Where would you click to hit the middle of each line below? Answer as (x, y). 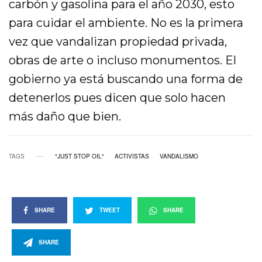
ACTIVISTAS (132, 156)
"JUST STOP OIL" (80, 156)
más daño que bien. (65, 117)
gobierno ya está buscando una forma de (126, 79)
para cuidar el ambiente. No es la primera (126, 23)
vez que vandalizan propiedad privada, (118, 42)
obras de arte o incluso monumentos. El (123, 61)
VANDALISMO (179, 156)
